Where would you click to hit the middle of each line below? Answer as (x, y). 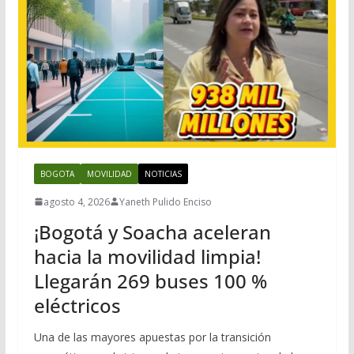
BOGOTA (57, 173)
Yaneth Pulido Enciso (165, 201)
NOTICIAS (163, 173)
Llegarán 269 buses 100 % (150, 281)
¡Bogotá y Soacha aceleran (152, 232)
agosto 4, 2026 (76, 201)
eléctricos (77, 305)
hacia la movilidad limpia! (147, 256)
